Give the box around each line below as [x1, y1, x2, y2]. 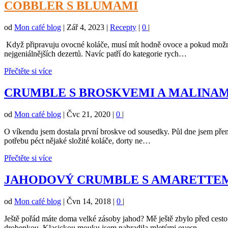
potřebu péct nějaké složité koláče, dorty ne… [4, 136, 151, 145]
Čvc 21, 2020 [67, 109, 110, 119]
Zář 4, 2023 [67, 23, 104, 32]
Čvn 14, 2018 [67, 196, 111, 206]
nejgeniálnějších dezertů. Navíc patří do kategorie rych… [4, 49, 187, 59]
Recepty [110, 23, 136, 32]
